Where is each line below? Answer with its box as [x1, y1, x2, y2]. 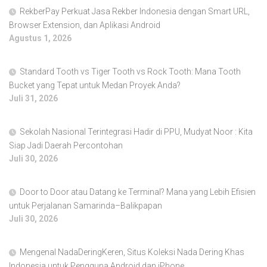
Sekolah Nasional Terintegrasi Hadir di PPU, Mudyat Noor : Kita [20, 127, 253, 137]
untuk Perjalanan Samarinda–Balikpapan [9, 201, 162, 211]
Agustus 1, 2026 [9, 33, 72, 44]
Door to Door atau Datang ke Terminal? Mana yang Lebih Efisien [20, 187, 256, 197]
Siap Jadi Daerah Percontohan [9, 141, 123, 151]
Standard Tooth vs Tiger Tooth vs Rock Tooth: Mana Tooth [20, 67, 241, 77]
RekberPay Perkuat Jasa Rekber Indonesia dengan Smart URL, [20, 7, 250, 17]
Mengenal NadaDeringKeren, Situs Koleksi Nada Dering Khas [20, 247, 244, 257]
